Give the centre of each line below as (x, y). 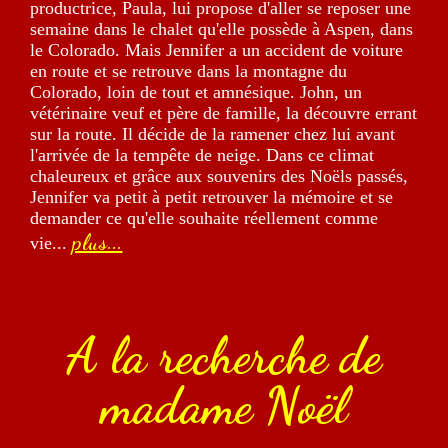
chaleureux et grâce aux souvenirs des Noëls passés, (219, 176)
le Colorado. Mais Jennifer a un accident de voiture (217, 50)
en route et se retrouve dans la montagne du (189, 71)
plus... (97, 242)
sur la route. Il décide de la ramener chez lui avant (213, 134)
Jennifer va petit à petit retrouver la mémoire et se (212, 197)
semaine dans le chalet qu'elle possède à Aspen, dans (222, 29)
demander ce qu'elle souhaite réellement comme (204, 218)
